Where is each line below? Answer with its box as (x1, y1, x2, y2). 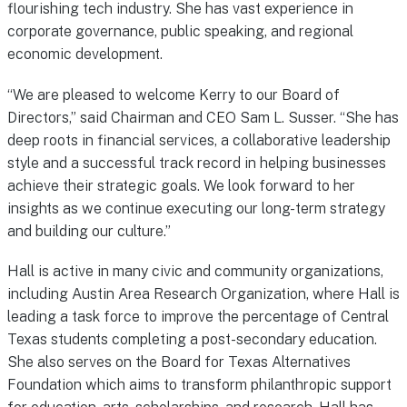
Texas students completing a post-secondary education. (6, 330, 377, 348)
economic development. (6, 45, 163, 64)
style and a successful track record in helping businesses (6, 154, 386, 172)
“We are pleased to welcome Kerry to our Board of (6, 85, 340, 104)
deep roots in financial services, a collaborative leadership (6, 131, 391, 149)
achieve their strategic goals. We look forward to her (6, 176, 355, 194)
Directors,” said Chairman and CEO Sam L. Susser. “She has (6, 108, 399, 126)
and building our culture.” (6, 222, 171, 240)
